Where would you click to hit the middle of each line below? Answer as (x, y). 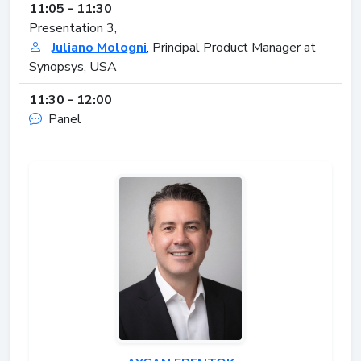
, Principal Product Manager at (231, 47)
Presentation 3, (73, 28)
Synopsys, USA (73, 66)
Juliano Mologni (99, 47)
